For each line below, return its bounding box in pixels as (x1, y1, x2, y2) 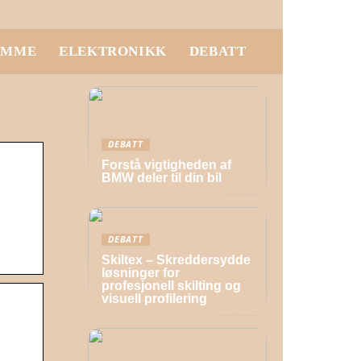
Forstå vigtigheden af (102, 158, 231, 172)
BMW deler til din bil (102, 171, 222, 185)
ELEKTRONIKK (59, 44, 167, 59)
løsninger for (102, 266, 180, 280)
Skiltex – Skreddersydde (102, 253, 251, 267)
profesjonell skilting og (102, 279, 241, 293)
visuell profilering (102, 292, 207, 305)
